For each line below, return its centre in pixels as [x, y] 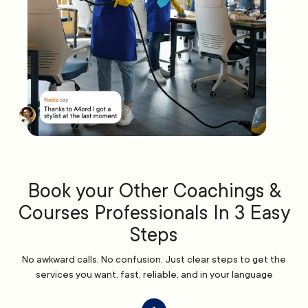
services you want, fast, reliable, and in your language [154, 275]
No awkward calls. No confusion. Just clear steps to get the [154, 260]
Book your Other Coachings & [154, 191]
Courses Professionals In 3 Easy [154, 213]
